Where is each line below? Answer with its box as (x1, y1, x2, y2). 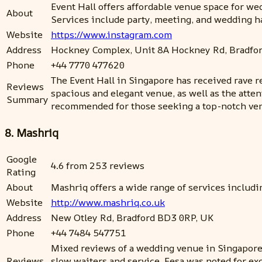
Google (6, 153, 37, 166)
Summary (6, 92, 49, 106)
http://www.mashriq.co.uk (51, 196, 165, 209)
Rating (6, 166, 36, 179)
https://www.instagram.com (51, 27, 172, 41)
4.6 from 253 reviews (51, 159, 144, 173)
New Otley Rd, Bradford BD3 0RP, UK (51, 211, 213, 225)
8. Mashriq (5, 125, 58, 140)
